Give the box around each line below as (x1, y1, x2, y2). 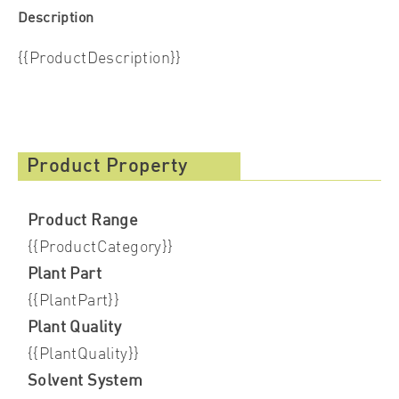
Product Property (26, 157, 188, 177)
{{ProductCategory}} (27, 240, 174, 256)
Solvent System (27, 373, 143, 390)
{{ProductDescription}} (17, 51, 182, 68)
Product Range (27, 213, 139, 230)
